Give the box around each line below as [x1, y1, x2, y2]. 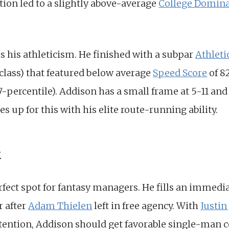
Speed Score [153, 67, 208, 79]
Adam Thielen [28, 200, 93, 212]
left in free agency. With [92, 200, 201, 212]
